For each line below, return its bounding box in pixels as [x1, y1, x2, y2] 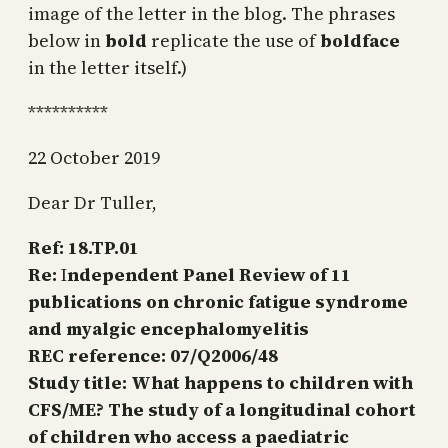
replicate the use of [147, 27, 320, 53]
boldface [320, 27, 400, 53]
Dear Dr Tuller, [28, 189, 157, 215]
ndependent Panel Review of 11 [67, 261, 351, 287]
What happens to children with [131, 369, 413, 395]
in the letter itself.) [28, 54, 187, 80]
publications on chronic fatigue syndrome [28, 288, 408, 314]
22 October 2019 [28, 144, 160, 170]
